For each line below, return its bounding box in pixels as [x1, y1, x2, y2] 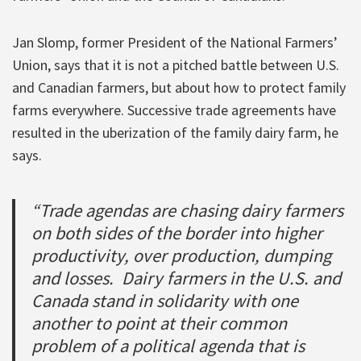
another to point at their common [31, 311, 287, 334]
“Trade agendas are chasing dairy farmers [31, 198, 343, 222]
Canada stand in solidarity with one [31, 288, 298, 312]
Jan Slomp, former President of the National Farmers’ [12, 32, 338, 52]
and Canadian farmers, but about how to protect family [12, 77, 346, 97]
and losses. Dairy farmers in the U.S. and [31, 266, 341, 289]
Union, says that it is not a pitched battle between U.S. [12, 55, 339, 74]
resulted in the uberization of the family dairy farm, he [12, 122, 338, 142]
